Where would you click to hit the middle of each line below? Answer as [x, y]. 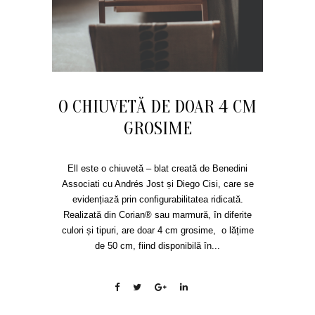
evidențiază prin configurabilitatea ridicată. [157, 199]
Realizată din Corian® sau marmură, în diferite [157, 215]
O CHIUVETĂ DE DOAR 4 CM [157, 107]
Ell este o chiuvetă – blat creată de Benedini [157, 168]
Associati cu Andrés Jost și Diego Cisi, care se [157, 184]
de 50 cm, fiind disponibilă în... [157, 246]
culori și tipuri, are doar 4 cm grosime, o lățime [157, 230]
